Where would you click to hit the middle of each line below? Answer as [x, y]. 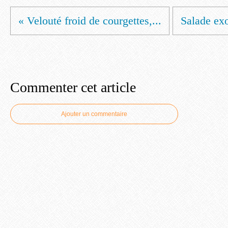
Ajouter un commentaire [94, 114]
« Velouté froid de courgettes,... [90, 21]
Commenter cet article [73, 87]
